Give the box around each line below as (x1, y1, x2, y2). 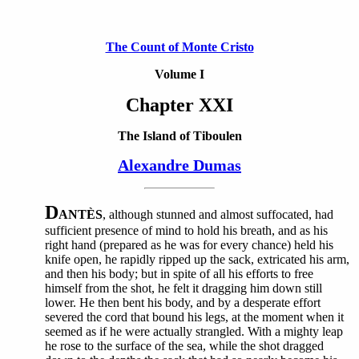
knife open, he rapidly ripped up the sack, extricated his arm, (45, 252, 349, 266)
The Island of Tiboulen (117, 129, 242, 143)
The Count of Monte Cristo (105, 40, 254, 54)
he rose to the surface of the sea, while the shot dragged (45, 339, 324, 353)
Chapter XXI (126, 95, 233, 115)
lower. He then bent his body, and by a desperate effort (45, 296, 321, 309)
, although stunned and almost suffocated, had (103, 208, 333, 221)
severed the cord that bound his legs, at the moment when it (45, 310, 344, 324)
